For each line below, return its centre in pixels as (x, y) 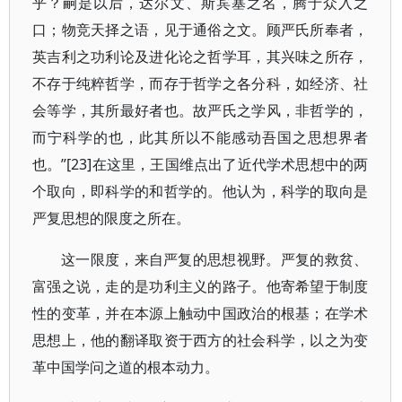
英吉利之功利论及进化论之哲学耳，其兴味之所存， (201, 57)
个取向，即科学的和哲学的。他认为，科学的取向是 (201, 191)
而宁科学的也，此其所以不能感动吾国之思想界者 (201, 137)
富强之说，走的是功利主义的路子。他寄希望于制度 (201, 286)
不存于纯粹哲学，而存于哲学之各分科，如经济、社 (201, 83)
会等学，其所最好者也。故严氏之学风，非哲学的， (201, 110)
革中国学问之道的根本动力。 (126, 367)
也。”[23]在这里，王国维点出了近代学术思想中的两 (201, 164)
